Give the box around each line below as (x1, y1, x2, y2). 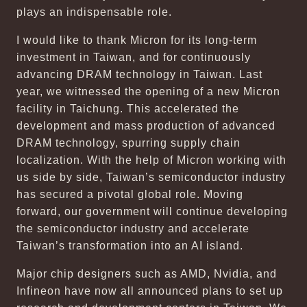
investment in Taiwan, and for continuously (16, 51, 251, 63)
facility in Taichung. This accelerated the (16, 103, 239, 114)
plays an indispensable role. (16, 6, 172, 18)
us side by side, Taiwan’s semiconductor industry (16, 171, 286, 183)
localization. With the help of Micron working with (16, 154, 286, 166)
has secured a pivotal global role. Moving (16, 188, 243, 200)
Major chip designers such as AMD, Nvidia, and (16, 268, 277, 280)
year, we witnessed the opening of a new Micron (16, 86, 280, 97)
